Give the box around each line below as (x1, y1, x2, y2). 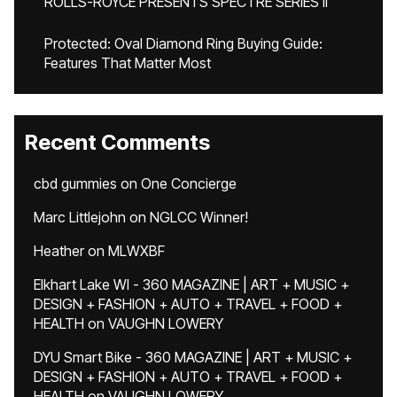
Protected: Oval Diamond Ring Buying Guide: (44, 35, 323, 52)
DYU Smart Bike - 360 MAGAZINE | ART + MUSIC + (34, 348, 352, 366)
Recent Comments (25, 129, 210, 155)
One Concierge (141, 175, 237, 192)
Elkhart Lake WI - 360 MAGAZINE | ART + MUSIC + (34, 276, 349, 293)
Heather (34, 242, 84, 260)
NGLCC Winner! (150, 208, 248, 226)
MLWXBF (108, 242, 165, 260)
